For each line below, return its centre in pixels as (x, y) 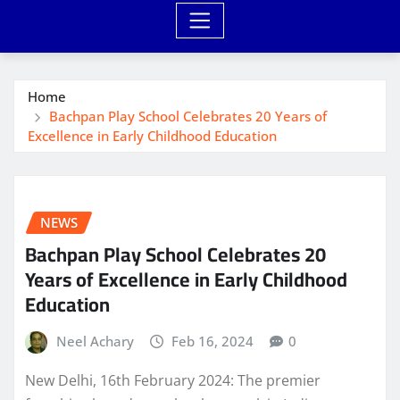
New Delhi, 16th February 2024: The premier (173, 380)
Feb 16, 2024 (213, 342)
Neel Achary (95, 342)
